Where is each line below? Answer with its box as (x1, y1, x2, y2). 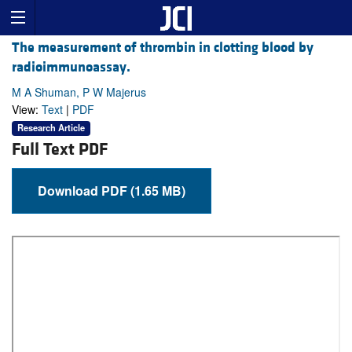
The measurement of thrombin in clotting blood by (12, 38, 313, 57)
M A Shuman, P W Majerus (12, 84, 146, 101)
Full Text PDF (12, 138, 108, 160)
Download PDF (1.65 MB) (130, 181, 185, 200)
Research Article (17, 121, 85, 134)
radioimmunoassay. (12, 58, 130, 77)
